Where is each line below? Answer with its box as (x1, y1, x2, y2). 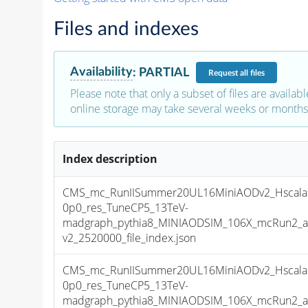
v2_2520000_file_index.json (63, 230, 197, 246)
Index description (63, 151, 158, 167)
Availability (69, 65, 133, 79)
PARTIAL (138, 65, 189, 79)
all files (239, 68, 265, 77)
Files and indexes (53, 19, 199, 39)
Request (208, 68, 240, 77)
